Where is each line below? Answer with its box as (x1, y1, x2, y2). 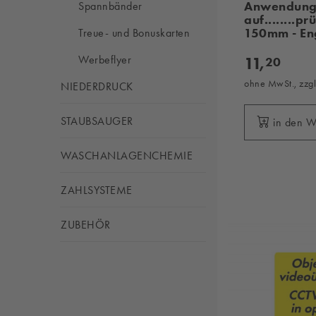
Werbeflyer (78, 53, 131, 66)
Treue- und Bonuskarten (78, 26, 190, 39)
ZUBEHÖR (61, 218, 111, 231)
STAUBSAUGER (61, 114, 133, 128)
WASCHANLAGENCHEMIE (61, 149, 193, 162)
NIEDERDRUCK (61, 80, 133, 93)
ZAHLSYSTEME (61, 183, 133, 197)
